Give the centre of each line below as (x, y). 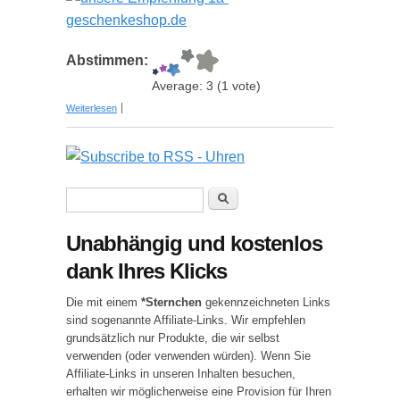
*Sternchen (171, 302)
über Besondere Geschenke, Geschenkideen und (225, 103)
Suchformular (130, 200)
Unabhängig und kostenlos (194, 243)
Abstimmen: (109, 60)
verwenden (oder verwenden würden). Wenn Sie (188, 356)
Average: (179, 86)
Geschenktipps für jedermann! (183, 118)
